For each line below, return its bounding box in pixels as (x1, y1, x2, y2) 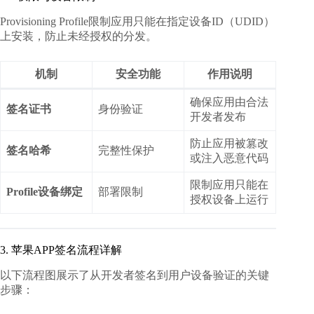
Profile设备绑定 (6, 186, 83, 198)
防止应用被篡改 (190, 137, 268, 150)
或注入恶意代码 (190, 152, 268, 165)
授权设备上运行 (190, 193, 268, 206)
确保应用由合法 (190, 96, 268, 109)
